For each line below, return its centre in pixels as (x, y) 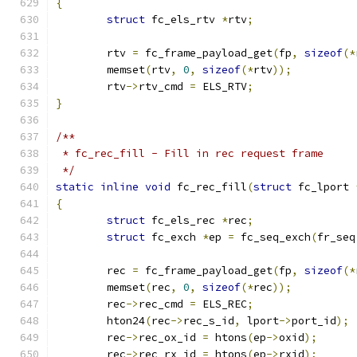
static (75, 187)
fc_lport (324, 187)
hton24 (126, 321)
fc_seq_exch (273, 237)
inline (120, 187)
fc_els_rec (183, 220)
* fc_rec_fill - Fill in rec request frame (190, 153)
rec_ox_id (171, 337)
